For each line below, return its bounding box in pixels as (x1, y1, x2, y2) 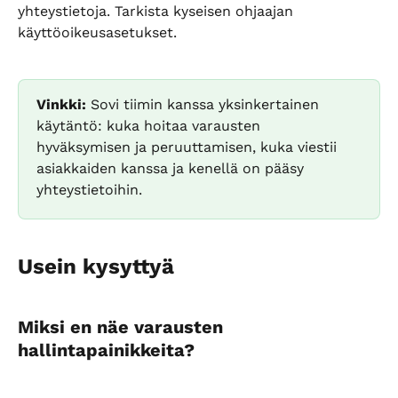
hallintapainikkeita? (18, 338, 195, 361)
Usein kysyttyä (18, 254, 174, 280)
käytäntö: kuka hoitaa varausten (36, 117, 265, 134)
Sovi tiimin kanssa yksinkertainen (86, 96, 323, 113)
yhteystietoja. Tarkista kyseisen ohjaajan (18, 2, 298, 20)
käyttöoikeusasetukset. (18, 23, 177, 41)
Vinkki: (36, 96, 86, 113)
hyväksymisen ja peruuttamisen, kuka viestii (36, 139, 341, 155)
